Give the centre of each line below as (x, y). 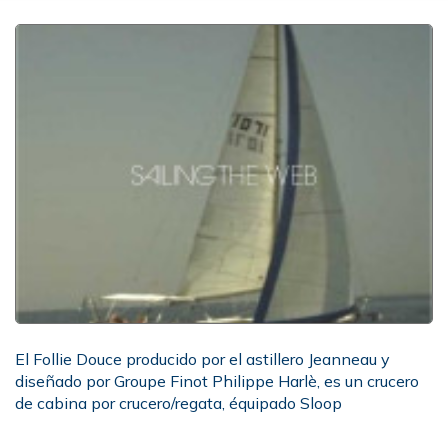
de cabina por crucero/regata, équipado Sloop (178, 403)
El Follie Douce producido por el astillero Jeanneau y (202, 359)
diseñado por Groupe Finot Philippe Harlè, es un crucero (217, 381)
